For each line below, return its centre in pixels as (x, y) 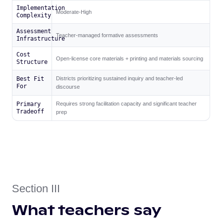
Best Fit (30, 79)
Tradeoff (30, 112)
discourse (68, 87)
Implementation (41, 8)
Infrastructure (41, 39)
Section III (36, 189)
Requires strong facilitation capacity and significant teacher (126, 104)
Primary (28, 104)
